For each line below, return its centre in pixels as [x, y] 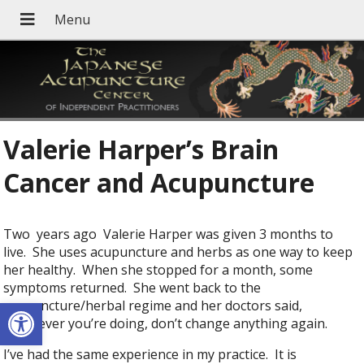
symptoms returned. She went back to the [132, 288]
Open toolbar [51, 310]
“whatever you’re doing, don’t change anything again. [166, 324]
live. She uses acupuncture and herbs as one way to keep [178, 252]
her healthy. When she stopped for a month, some [158, 270]
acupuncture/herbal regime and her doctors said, [153, 306]
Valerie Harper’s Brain [141, 149]
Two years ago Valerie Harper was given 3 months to [169, 234]
